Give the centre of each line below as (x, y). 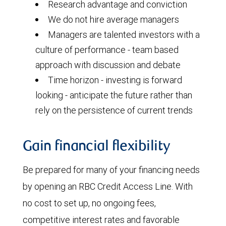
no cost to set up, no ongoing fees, (89, 203)
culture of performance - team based (107, 50)
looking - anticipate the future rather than (114, 95)
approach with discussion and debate (108, 65)
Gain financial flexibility (97, 147)
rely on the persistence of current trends (114, 110)
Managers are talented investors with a (124, 35)
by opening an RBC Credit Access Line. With (108, 186)
